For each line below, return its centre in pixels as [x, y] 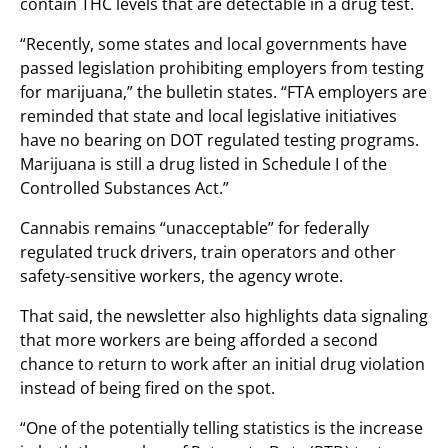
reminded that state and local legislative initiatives [208, 116]
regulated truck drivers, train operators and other [208, 252]
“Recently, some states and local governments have [213, 44]
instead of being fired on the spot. [147, 388]
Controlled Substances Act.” [124, 188]
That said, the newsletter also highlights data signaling [224, 316]
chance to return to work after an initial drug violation [222, 364]
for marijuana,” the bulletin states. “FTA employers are [223, 92]
